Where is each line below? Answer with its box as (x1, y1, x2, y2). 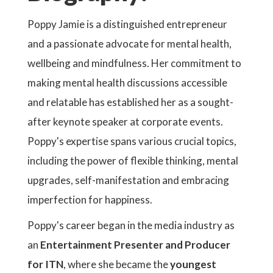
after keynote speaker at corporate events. (27, 115, 223, 128)
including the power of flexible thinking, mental (27, 154, 238, 167)
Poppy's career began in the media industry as (27, 219, 235, 232)
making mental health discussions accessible (27, 76, 227, 89)
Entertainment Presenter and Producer (40, 238, 230, 251)
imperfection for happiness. (27, 193, 152, 206)
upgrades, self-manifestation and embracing (27, 174, 229, 186)
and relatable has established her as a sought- (27, 96, 233, 108)
